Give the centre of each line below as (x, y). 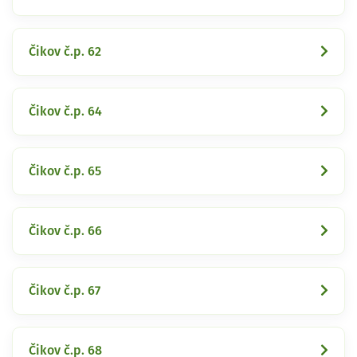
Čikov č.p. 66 (65, 231)
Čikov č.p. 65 (65, 171)
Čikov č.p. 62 (65, 51)
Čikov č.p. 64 (65, 111)
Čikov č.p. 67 (65, 290)
